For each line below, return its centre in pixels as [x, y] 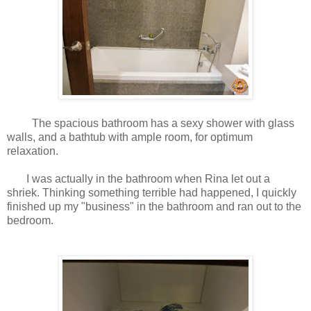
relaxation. [34, 151]
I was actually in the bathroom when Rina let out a [138, 179]
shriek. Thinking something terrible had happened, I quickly [152, 193]
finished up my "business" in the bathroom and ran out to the [154, 207]
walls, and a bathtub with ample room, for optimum [130, 137]
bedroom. [30, 221]
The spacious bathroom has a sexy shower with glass [151, 124]
